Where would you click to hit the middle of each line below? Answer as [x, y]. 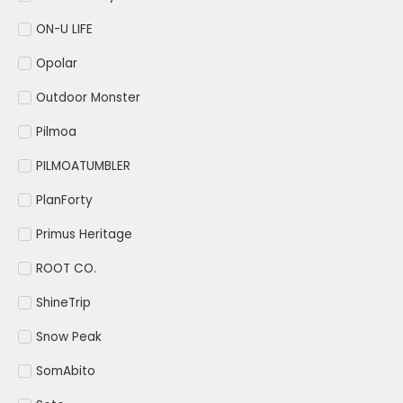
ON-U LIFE [64, 30]
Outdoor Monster [88, 98]
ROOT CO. [66, 269]
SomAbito [66, 372]
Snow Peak [69, 337]
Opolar [57, 64]
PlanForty [64, 201]
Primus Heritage [84, 235]
